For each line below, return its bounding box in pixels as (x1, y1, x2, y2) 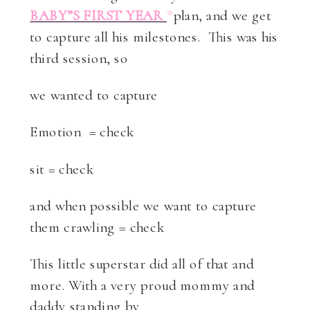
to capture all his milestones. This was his (30, 28, 278, 46)
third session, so (30, 49, 128, 67)
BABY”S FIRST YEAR (30, 6, 163, 25)
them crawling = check (30, 218, 164, 236)
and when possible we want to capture (30, 197, 257, 215)
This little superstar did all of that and (30, 255, 254, 273)
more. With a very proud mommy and (30, 276, 255, 294)
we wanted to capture (30, 86, 158, 104)
